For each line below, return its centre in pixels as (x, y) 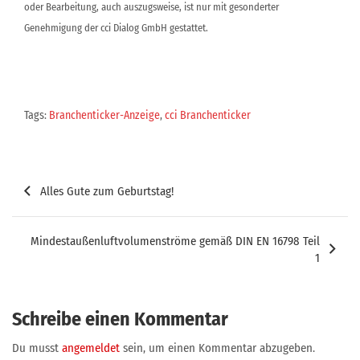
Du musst (37, 348)
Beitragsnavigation (88, 179)
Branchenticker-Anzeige (104, 115)
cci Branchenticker (208, 115)
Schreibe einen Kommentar (120, 319)
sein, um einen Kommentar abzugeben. (217, 348)
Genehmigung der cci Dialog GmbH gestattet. (116, 28)
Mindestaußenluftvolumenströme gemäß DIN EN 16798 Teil (175, 241)
